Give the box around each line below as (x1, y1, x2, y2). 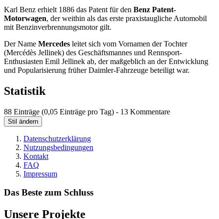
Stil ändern (8, 117, 38, 125)
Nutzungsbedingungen (23, 143, 93, 152)
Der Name (4, 39, 38, 48)
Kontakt (23, 152, 48, 160)
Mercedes (38, 39, 72, 48)
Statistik (4, 84, 45, 97)
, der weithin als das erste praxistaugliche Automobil (46, 14, 207, 22)
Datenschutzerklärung (23, 134, 91, 143)
